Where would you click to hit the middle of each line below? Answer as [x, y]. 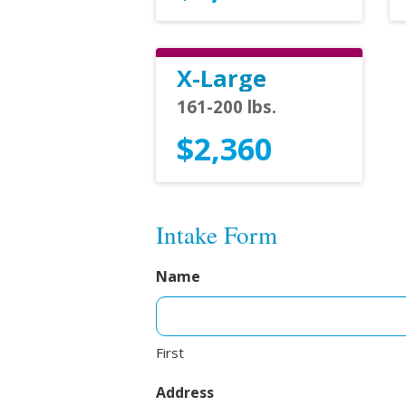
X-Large [221, 77]
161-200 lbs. [226, 106]
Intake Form [217, 234]
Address [185, 392]
